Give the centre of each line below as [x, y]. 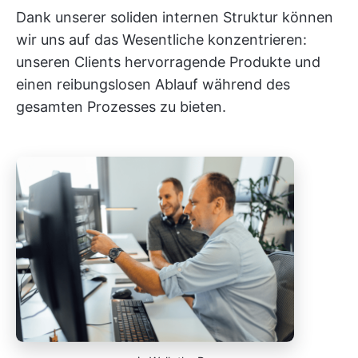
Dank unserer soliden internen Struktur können [175, 17]
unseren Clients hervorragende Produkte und [168, 62]
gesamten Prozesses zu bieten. [121, 106]
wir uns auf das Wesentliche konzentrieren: [161, 39]
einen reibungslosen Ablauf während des [153, 84]
